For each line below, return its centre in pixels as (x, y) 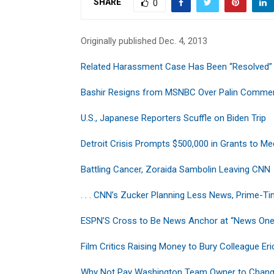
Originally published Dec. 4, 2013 (144, 41)
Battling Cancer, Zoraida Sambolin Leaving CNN (176, 169)
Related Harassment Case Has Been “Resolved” (176, 66)
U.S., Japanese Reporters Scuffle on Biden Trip (173, 118)
